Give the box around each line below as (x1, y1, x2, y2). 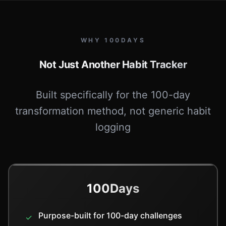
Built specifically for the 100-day (36, 89, 190, 101)
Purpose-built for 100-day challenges (38, 210, 182, 220)
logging (95, 121, 131, 133)
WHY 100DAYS (80, 36, 146, 44)
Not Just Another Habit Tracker (39, 59, 187, 71)
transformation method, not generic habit (15, 105, 211, 117)
